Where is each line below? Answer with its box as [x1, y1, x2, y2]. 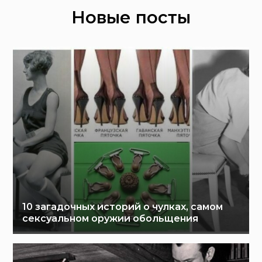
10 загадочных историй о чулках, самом [22, 201, 223, 213]
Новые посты [71, 7, 191, 28]
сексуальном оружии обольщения [22, 213, 199, 225]
